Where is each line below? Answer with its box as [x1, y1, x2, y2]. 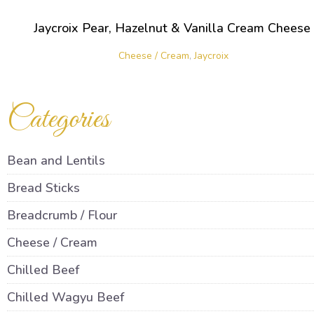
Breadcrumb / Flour [7, 207, 117, 224]
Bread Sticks [7, 179, 80, 196]
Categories [7, 100, 109, 139]
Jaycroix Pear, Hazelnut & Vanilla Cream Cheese [33, 20, 310, 36]
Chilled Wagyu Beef [7, 289, 124, 306]
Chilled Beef [7, 261, 79, 278]
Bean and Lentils [7, 152, 105, 169]
